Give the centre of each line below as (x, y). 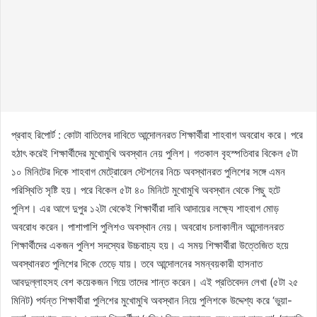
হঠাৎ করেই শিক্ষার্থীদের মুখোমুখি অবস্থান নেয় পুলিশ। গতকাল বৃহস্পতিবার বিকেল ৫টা (155, 153)
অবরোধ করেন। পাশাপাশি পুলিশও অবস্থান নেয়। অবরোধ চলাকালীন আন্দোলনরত (148, 226)
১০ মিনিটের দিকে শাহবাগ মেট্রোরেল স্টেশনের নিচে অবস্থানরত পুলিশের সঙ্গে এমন (148, 171)
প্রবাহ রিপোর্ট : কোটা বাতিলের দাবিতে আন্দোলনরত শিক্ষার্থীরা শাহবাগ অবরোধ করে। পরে (157, 134)
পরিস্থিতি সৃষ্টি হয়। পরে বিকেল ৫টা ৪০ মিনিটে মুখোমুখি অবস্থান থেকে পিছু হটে (146, 190)
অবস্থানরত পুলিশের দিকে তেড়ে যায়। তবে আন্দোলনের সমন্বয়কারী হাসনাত (137, 263)
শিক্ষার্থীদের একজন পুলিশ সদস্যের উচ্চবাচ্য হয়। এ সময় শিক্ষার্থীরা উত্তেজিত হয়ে (150, 245)
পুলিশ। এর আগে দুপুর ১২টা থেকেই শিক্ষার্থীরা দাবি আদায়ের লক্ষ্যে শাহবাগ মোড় (145, 208)
